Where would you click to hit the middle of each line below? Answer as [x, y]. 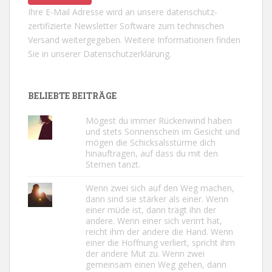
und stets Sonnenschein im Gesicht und [162, 131]
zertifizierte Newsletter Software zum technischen [126, 25]
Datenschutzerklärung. [127, 53]
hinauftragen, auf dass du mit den [151, 153]
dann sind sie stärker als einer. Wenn [157, 199]
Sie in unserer [56, 53]
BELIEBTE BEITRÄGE [72, 95]
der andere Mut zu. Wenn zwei [145, 253]
